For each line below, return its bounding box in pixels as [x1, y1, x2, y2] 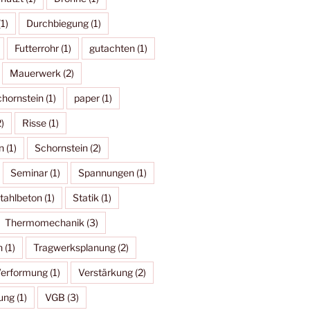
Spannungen [77, 167, 134, 179]
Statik [72, 192, 99, 204]
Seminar [10, 167, 48, 179]
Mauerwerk [9, 67, 61, 80]
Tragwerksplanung [33, 241, 116, 254]
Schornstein [34, 142, 88, 154]
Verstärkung [77, 266, 133, 279]
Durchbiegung [26, 17, 89, 30]
